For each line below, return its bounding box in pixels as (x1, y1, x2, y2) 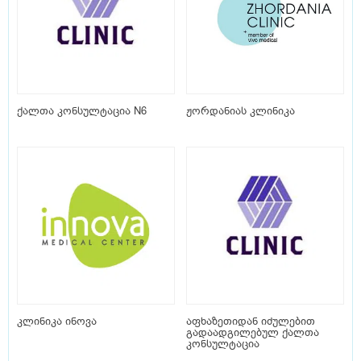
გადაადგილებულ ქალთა (186, 326, 319, 340)
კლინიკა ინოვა (17, 314, 97, 329)
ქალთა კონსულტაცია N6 (17, 104, 147, 118)
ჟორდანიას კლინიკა (186, 104, 295, 118)
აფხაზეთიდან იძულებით (186, 314, 315, 329)
